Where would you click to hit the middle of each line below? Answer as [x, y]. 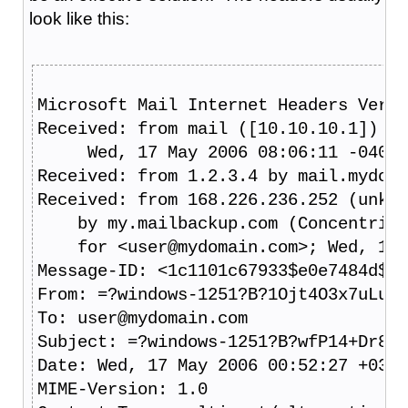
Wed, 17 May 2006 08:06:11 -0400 [217, 153]
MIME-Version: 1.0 [122, 389]
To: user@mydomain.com [142, 318]
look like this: [79, 18]
